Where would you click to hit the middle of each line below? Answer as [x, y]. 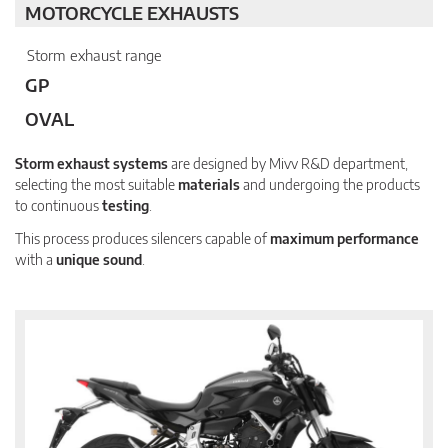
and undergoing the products [330, 184]
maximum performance [344, 238]
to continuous [58, 205]
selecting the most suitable [96, 184]
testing [125, 205]
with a [35, 259]
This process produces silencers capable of [142, 238]
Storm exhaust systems [91, 163]
